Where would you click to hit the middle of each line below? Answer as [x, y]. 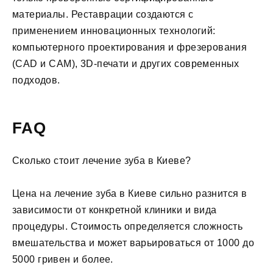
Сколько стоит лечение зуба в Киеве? [102, 160]
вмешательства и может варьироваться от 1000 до [133, 243]
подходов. [36, 80]
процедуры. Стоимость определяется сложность [128, 227]
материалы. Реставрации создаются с [103, 15]
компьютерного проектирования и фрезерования [130, 48]
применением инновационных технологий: [114, 31]
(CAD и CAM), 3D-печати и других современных [126, 64]
